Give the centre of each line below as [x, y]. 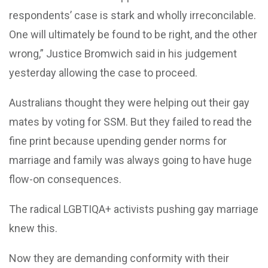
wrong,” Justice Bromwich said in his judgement [123, 54]
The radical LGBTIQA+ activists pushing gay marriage [134, 209]
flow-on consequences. [65, 179]
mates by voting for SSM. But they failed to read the [130, 122]
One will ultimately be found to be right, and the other [133, 34]
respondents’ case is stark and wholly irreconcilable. [133, 15]
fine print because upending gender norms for [118, 141]
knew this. [33, 228]
